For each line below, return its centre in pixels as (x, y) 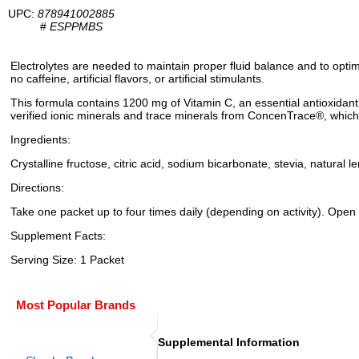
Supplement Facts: (58, 236)
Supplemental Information (229, 342)
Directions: (37, 188)
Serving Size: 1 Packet (67, 260)
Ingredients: (40, 139)
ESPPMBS (76, 26)
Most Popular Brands (76, 305)
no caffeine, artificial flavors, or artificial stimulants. (137, 79)
